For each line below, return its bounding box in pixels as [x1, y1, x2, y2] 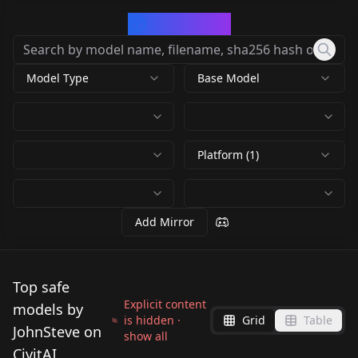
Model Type [26, 70, 89, 86]
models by [13, 300, 83, 319]
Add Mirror [135, 214, 194, 229]
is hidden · [123, 312, 181, 328]
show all [123, 328, 168, 344]
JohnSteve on [13, 322, 101, 341]
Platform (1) [197, 147, 259, 162]
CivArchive [146, 13, 231, 34]
